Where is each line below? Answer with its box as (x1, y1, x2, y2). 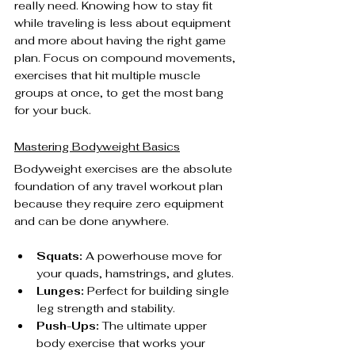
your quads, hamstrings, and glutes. (36, 265, 234, 281)
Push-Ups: (36, 318, 99, 333)
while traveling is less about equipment (14, 15, 234, 30)
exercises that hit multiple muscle (14, 67, 204, 82)
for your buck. (14, 102, 91, 117)
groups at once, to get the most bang (14, 85, 227, 100)
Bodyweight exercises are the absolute (14, 161, 235, 176)
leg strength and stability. (36, 300, 175, 315)
